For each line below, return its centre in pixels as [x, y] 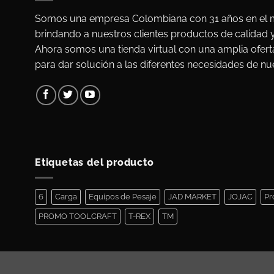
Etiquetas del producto [94, 163]
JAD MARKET [192, 196]
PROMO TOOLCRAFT [78, 216]
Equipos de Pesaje [123, 196]
